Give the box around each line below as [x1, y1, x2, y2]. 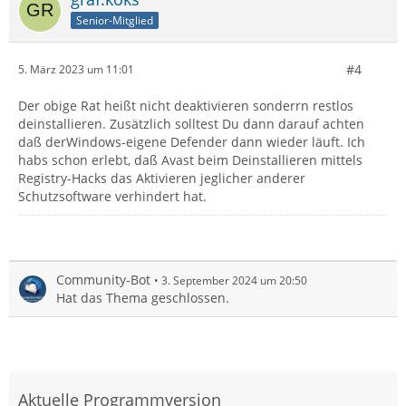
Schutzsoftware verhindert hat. [18, 187, 207, 205]
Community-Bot [56, 270, 150, 288]
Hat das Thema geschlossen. [56, 288, 229, 306]
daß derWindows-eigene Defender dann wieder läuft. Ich [18, 132, 365, 150]
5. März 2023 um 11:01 [18, 62, 134, 78]
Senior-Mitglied [76, 12, 153, 28]
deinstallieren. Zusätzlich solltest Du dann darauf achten [18, 114, 364, 132]
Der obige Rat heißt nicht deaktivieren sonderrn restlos [18, 96, 353, 114]
